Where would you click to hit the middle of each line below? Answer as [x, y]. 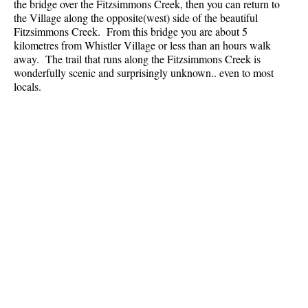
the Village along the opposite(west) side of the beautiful [136, 18]
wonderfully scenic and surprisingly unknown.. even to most [144, 73]
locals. [27, 87]
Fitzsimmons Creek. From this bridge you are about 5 [131, 32]
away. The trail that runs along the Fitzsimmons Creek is [137, 59]
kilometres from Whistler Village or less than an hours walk [142, 45]
